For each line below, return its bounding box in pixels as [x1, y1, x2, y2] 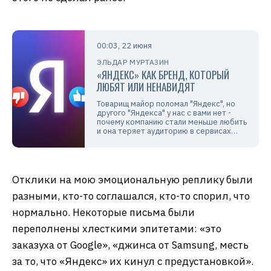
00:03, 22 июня [97, 41, 152, 51]
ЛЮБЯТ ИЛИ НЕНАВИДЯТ [97, 79, 195, 95]
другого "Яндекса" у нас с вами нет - [97, 108, 231, 119]
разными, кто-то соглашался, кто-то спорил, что [12, 189, 250, 203]
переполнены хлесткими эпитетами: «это [12, 222, 221, 236]
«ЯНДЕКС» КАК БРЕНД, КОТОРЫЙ [97, 67, 229, 83]
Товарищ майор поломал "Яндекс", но [97, 99, 235, 109]
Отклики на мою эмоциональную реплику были [12, 173, 253, 187]
